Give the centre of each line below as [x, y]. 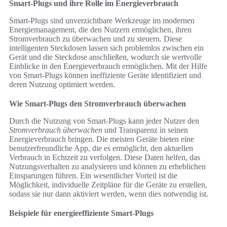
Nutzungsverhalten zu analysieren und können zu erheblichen [107, 167]
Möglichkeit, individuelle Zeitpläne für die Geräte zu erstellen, [108, 185]
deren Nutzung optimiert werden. [62, 85]
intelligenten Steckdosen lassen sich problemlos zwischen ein [106, 48]
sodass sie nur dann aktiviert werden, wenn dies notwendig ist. [109, 194]
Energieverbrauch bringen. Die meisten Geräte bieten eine [102, 139]
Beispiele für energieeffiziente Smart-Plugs [81, 213]
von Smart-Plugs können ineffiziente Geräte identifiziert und [105, 75]
